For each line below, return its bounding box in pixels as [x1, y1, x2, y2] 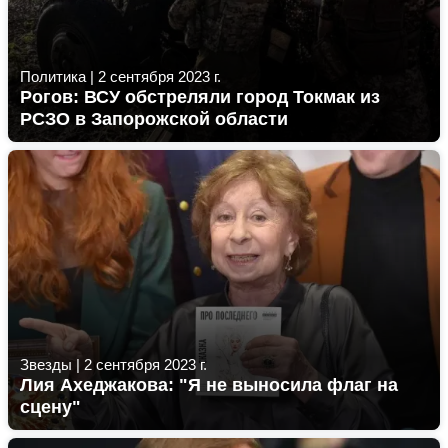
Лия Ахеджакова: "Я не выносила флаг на [20, 375, 398, 395]
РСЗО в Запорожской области [20, 109, 288, 129]
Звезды [20, 356, 72, 373]
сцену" [20, 397, 81, 417]
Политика [20, 68, 86, 85]
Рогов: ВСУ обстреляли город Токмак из [20, 87, 380, 107]
